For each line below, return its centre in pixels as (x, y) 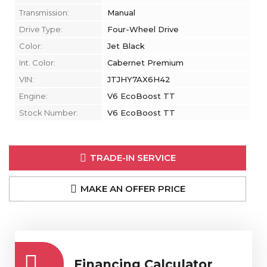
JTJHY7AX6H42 (139, 79)
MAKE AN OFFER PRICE (133, 189)
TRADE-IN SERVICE (133, 158)
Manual (121, 13)
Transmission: (44, 13)
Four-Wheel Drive (143, 29)
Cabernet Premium (145, 63)
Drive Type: (41, 29)
